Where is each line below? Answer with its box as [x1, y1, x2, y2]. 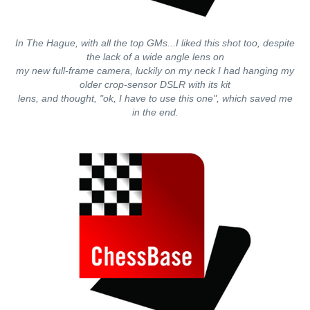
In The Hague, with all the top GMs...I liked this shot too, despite [15, 37, 295, 48]
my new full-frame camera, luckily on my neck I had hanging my [16, 65, 294, 76]
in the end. [131, 107, 179, 118]
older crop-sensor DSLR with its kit [80, 79, 230, 90]
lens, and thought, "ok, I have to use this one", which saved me [17, 93, 293, 104]
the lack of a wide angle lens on [86, 51, 224, 62]
